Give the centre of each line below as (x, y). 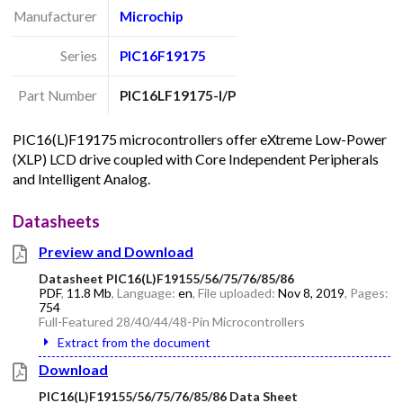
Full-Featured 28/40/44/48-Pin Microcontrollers (172, 321)
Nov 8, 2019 (311, 292)
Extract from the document (134, 342)
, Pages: (367, 292)
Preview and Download (116, 251)
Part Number (57, 96)
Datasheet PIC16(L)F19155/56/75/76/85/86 (166, 278)
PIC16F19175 (163, 56)
